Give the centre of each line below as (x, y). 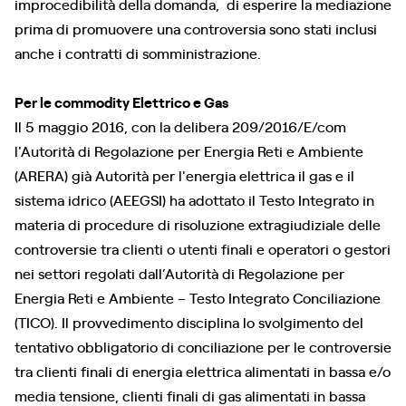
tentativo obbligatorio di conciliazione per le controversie (203, 346)
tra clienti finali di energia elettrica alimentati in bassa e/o (203, 371)
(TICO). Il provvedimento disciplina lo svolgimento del (189, 322)
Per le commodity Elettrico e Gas (121, 101)
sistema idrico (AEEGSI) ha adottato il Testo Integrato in (194, 199)
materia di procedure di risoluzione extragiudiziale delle (198, 224)
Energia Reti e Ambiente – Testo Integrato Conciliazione (198, 297)
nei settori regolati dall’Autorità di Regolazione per (179, 273)
